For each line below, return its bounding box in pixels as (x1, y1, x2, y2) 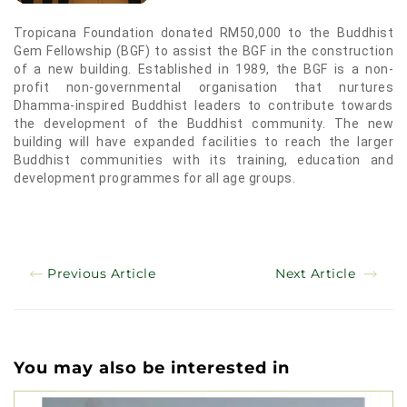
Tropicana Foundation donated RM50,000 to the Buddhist (14, 25, 393, 40)
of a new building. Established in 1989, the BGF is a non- (14, 62, 393, 76)
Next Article (275, 264, 360, 282)
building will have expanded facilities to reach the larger (14, 134, 393, 149)
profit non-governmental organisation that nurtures (14, 80, 393, 94)
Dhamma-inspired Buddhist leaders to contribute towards (14, 98, 393, 113)
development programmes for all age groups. (14, 171, 295, 185)
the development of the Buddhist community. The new (14, 116, 393, 131)
